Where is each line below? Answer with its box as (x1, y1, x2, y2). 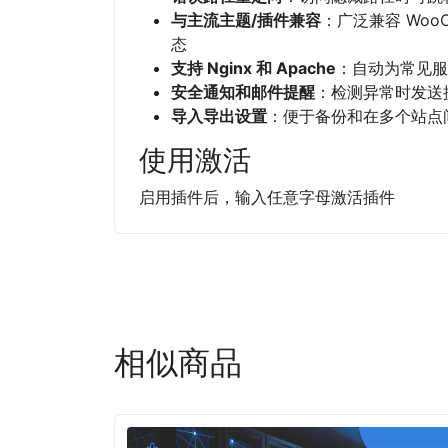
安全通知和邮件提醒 (171, 82, 315, 103)
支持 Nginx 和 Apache (171, 58, 336, 79)
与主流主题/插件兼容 (171, 10, 321, 31)
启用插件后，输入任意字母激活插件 (139, 187, 395, 208)
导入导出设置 (171, 106, 267, 127)
